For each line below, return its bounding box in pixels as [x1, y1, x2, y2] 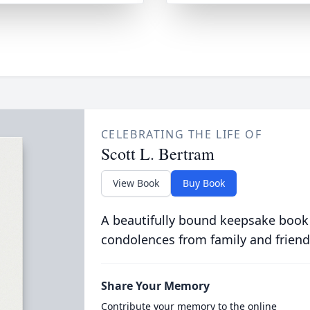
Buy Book [182, 176, 225, 190]
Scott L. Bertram [100, 143, 215, 165]
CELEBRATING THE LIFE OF [100, 127, 262, 142]
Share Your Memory [100, 278, 210, 293]
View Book [112, 176, 159, 190]
